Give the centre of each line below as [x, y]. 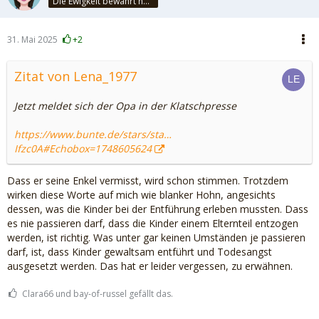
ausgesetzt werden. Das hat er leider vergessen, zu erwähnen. [150, 266]
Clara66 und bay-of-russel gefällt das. [98, 294]
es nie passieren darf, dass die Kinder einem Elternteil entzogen [153, 223]
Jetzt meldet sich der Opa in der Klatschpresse [125, 106]
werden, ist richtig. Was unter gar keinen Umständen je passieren [156, 237]
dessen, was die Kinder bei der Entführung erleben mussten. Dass [158, 209]
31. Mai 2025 [32, 40]
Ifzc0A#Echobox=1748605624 [83, 148]
